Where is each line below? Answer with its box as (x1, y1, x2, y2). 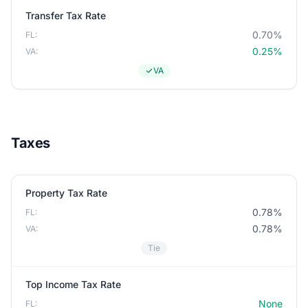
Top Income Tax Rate (25, 278, 121, 290)
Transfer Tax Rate (25, 10, 106, 21)
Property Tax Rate (25, 187, 107, 199)
